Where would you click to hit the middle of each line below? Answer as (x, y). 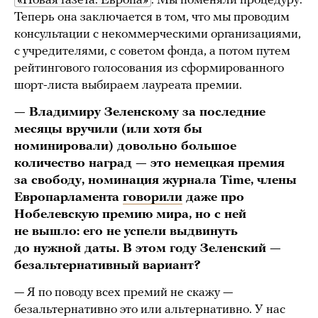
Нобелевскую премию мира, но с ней (130, 215)
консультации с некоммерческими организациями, (158, 35)
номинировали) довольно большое (125, 147)
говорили (153, 198)
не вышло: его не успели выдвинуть (126, 232)
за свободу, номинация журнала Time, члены (155, 181)
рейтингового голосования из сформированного (149, 69)
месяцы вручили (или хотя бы (108, 130)
